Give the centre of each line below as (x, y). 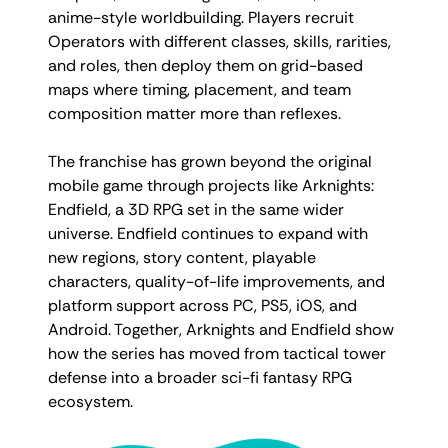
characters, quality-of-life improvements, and (216, 281)
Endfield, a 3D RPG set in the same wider (196, 209)
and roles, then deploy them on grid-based (205, 65)
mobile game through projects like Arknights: (211, 185)
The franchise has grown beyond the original (210, 161)
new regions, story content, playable (182, 257)
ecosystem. (90, 401)
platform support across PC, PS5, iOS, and (202, 305)
